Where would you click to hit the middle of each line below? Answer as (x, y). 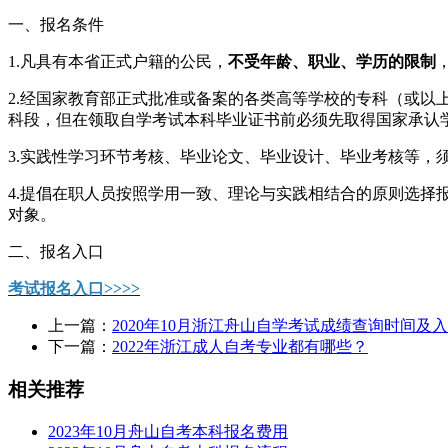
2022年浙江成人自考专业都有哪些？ (240, 347)
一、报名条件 (56, 25)
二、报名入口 (56, 252)
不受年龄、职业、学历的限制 (332, 62)
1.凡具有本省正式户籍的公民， (118, 62)
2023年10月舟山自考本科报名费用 (168, 431)
